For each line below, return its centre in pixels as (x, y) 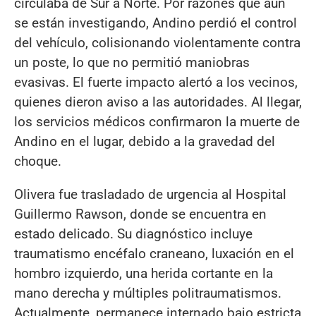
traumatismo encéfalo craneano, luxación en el (154, 254)
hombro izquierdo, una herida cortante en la (144, 274)
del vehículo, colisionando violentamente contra (157, 42)
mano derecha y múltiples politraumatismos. (148, 293)
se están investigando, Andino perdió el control (156, 23)
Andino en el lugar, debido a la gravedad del (145, 141)
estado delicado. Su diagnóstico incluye (133, 234)
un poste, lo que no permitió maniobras (132, 62)
